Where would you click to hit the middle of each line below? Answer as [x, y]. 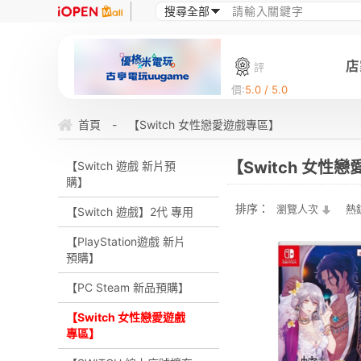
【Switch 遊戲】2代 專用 [130, 212]
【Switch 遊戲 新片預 [121, 166]
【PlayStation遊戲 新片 [126, 241]
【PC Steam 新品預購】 [128, 287]
